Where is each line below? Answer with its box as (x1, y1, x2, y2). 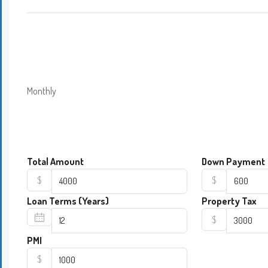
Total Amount (27, 155, 84, 167)
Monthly (27, 84, 56, 97)
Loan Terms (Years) (27, 194, 109, 207)
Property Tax (202, 194, 257, 207)
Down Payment (202, 155, 266, 167)
